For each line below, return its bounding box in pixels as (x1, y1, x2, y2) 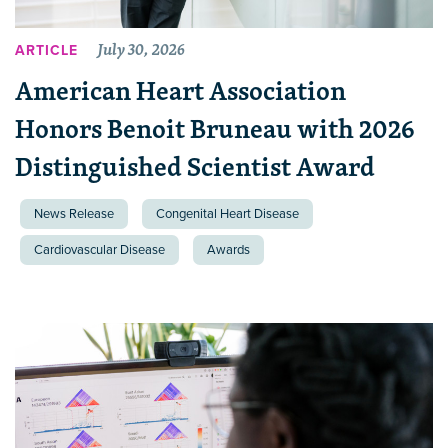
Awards (207, 241, 250, 258)
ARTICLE (15, 42, 78, 60)
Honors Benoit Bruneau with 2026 (15, 106, 415, 150)
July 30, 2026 (98, 36, 185, 63)
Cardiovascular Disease (34, 241, 165, 258)
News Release (34, 205, 114, 222)
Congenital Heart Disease (156, 205, 299, 222)
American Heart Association (15, 68, 346, 112)
